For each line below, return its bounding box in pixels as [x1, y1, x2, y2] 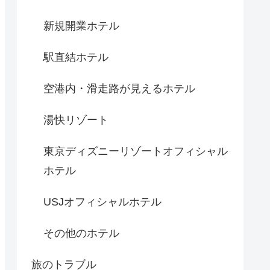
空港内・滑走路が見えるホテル [43, 82, 195, 95]
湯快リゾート [43, 113, 108, 126]
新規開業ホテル [43, 19, 119, 32]
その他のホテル [43, 227, 119, 239]
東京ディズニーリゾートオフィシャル [43, 145, 228, 157]
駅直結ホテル [43, 51, 108, 63]
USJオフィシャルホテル [43, 195, 162, 208]
